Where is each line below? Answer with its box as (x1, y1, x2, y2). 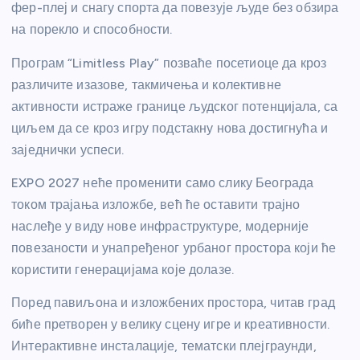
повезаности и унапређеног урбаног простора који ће (11, 239, 337, 256)
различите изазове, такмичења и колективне (11, 76, 281, 92)
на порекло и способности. (11, 22, 173, 38)
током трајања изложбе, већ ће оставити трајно (11, 196, 301, 212)
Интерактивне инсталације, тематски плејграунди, (11, 337, 317, 354)
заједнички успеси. (11, 141, 125, 157)
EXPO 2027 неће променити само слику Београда (11, 174, 314, 190)
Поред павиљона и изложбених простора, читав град (11, 294, 335, 310)
